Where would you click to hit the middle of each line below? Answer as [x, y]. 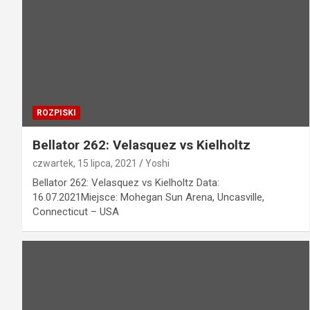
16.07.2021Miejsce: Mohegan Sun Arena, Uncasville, [148, 198]
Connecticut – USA [76, 212]
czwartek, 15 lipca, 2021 [85, 164]
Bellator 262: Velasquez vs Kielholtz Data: [126, 183]
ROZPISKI [56, 113]
